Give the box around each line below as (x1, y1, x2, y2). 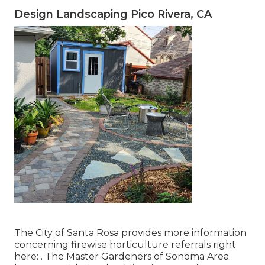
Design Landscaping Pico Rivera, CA (14, 7, 212, 21)
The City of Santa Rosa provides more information (14, 227, 247, 238)
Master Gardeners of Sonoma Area (66, 250, 229, 262)
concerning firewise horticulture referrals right (14, 238, 236, 250)
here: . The (14, 250, 66, 262)
